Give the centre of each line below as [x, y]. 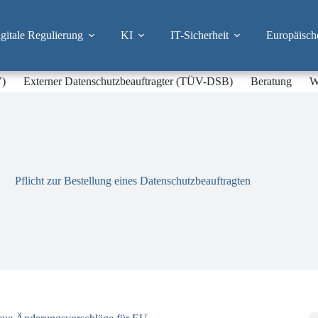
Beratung [271, 81]
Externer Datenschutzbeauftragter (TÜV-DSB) [128, 81]
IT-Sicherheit [199, 35]
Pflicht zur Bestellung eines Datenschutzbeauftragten [133, 181]
